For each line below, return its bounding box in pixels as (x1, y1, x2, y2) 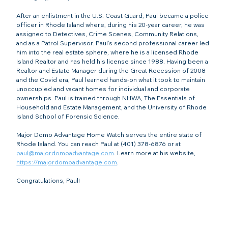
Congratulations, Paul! (16, 177, 80, 185)
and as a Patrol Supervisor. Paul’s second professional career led (16, 39, 211, 47)
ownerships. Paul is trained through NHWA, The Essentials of (16, 94, 197, 102)
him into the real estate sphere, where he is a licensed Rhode (16, 48, 201, 56)
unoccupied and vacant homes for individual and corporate (16, 85, 192, 93)
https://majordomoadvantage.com (16, 158, 118, 166)
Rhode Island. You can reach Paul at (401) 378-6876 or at (16, 140, 183, 148)
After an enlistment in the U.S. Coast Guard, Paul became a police (16, 12, 211, 20)
